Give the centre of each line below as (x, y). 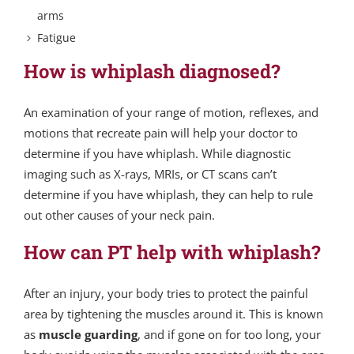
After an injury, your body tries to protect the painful (166, 293)
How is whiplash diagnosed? (152, 70)
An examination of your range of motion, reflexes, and (171, 112)
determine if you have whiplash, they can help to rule (168, 194)
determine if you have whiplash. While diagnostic (157, 153)
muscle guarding (88, 334)
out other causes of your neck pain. (119, 215)
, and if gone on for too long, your (229, 334)
